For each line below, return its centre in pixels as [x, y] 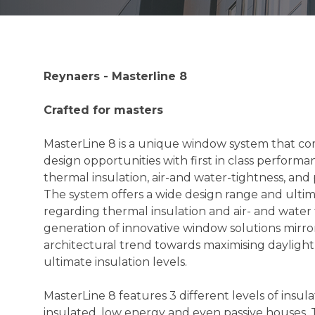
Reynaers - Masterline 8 [115, 76]
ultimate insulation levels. [115, 262]
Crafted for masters [103, 110]
